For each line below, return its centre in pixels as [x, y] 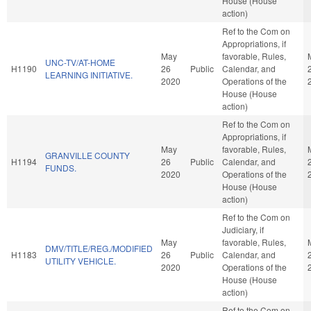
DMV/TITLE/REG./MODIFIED [99, 248]
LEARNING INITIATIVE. [89, 74]
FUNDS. [61, 167]
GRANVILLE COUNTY [87, 155]
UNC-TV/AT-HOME [80, 62]
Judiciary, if [243, 229]
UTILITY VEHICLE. [81, 260]
